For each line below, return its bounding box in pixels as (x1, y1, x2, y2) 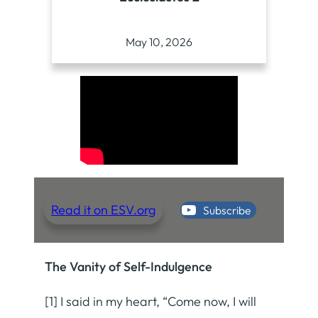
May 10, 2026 (126, 34, 192, 49)
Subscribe (203, 202, 251, 217)
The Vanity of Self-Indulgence (45, 258, 212, 275)
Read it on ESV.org (51, 202, 156, 219)
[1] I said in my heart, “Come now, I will (45, 292, 256, 309)
